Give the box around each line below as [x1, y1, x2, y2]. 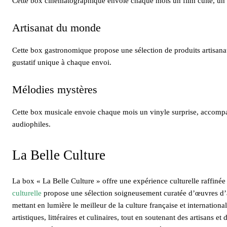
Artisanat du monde [12, 21, 101, 34]
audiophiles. [12, 120, 51, 128]
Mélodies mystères [12, 83, 97, 96]
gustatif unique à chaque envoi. [12, 58, 111, 66]
